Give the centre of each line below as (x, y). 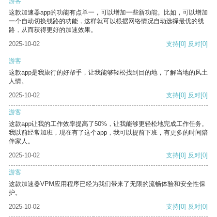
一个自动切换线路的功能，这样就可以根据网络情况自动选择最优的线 (106, 21)
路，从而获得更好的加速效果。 (53, 30)
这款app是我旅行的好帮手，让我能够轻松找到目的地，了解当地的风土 (108, 73)
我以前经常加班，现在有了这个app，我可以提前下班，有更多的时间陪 (108, 133)
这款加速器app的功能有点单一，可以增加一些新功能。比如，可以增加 (108, 13)
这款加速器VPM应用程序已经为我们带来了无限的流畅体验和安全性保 (107, 184)
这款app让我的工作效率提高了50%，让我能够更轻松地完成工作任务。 (108, 124)
